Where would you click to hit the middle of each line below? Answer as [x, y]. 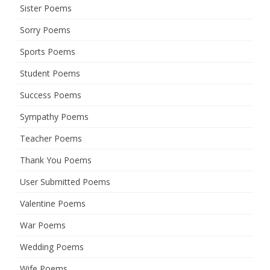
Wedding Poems [52, 247]
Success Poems [51, 95]
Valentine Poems [53, 203]
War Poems [43, 225]
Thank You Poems [56, 160]
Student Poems [50, 73]
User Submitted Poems [65, 182]
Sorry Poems [45, 30]
